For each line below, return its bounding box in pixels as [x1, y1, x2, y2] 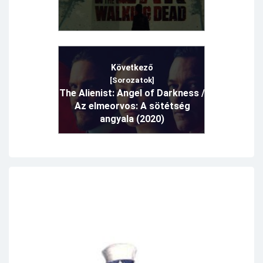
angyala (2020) [100, 113, 164, 124]
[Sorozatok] [110, 75, 154, 85]
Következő [111, 62, 153, 72]
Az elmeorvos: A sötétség [74, 100, 190, 112]
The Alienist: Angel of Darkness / [59, 87, 205, 99]
